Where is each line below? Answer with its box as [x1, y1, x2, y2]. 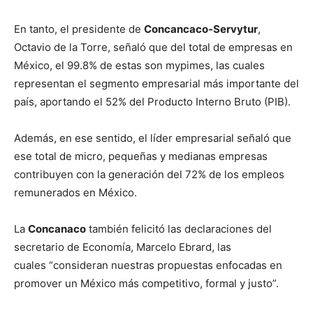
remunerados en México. [14, 186, 140, 199]
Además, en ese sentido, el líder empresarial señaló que [14, 131, 291, 145]
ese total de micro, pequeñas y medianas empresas [14, 150, 268, 163]
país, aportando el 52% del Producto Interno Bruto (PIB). [14, 95, 293, 108]
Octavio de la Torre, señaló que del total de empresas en [14, 41, 293, 54]
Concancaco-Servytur [144, 22, 258, 36]
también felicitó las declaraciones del [86, 222, 272, 235]
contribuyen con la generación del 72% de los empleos [14, 168, 284, 181]
